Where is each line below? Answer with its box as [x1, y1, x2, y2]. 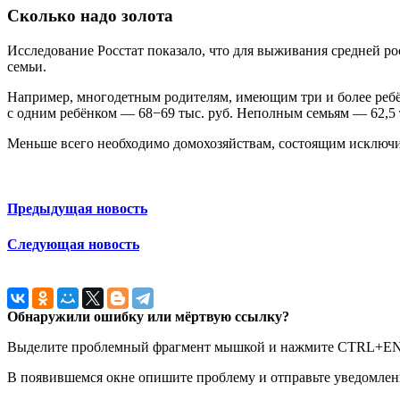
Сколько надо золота [7, 6, 173, 26]
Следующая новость [7, 236, 139, 252]
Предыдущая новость [7, 201, 147, 217]
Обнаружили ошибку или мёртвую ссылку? [7, 308, 289, 324]
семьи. [7, 59, 46, 75]
